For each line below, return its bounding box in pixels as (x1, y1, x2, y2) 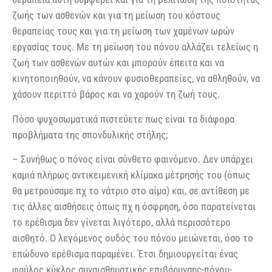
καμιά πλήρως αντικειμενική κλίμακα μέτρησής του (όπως (12, 168, 250, 181)
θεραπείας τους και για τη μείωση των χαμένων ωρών (12, 25, 234, 38)
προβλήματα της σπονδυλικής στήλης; (12, 128, 168, 141)
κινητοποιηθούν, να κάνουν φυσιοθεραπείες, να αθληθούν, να (12, 72, 260, 85)
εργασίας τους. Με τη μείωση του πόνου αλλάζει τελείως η (12, 41, 258, 53)
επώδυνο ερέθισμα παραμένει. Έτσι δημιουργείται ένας (12, 247, 238, 260)
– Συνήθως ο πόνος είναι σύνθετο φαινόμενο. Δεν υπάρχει (12, 152, 253, 165)
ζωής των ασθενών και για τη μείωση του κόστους (12, 9, 220, 22)
